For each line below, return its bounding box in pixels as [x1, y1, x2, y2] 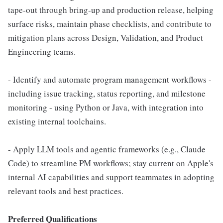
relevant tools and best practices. [8, 185, 123, 197]
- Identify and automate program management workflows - [8, 74, 212, 85]
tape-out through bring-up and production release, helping [8, 4, 214, 15]
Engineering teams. [8, 46, 76, 57]
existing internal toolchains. [8, 115, 106, 127]
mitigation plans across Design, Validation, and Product [8, 32, 203, 43]
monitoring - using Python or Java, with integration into [8, 102, 204, 113]
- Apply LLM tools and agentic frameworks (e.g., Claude [8, 143, 206, 155]
